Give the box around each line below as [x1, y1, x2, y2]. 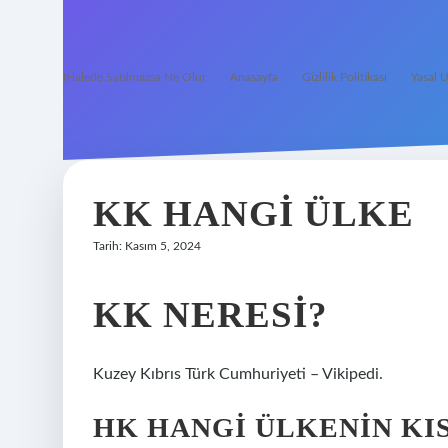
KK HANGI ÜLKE [93, 193, 414, 234]
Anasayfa [230, 71, 278, 83]
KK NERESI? [93, 294, 328, 335]
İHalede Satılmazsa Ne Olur [63, 71, 206, 83]
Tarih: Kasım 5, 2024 [93, 240, 201, 252]
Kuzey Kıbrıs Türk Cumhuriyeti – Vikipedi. [93, 366, 383, 382]
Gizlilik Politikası [302, 71, 387, 83]
